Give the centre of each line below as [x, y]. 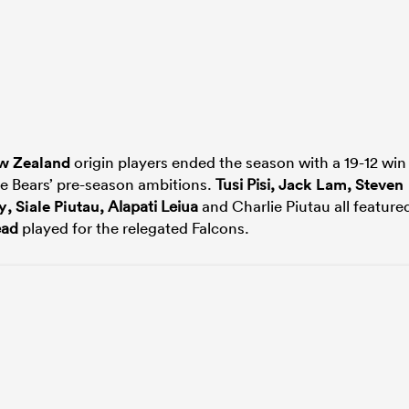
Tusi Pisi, [247, 184]
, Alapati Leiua [149, 205]
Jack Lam [313, 184]
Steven [379, 184]
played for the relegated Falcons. [134, 227]
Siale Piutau [58, 206]
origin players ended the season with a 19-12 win [238, 162]
